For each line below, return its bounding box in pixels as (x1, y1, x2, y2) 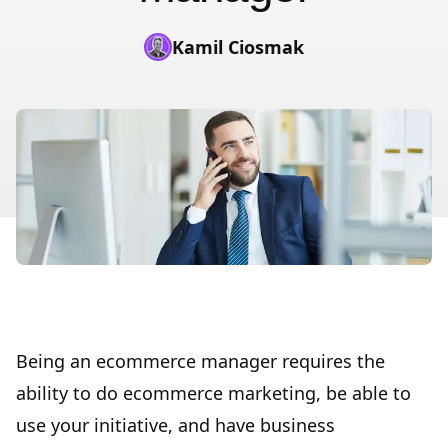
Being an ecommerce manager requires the (16, 349, 385, 373)
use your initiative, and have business (16, 413, 335, 437)
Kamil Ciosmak (172, 35, 304, 59)
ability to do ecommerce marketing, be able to (16, 381, 411, 405)
